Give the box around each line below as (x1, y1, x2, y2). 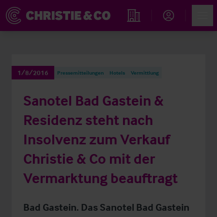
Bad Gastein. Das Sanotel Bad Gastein (23, 201, 189, 213)
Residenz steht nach (23, 111, 153, 129)
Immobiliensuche (125, 24, 181, 33)
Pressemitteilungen (57, 69, 104, 76)
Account (161, 23, 189, 32)
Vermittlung (131, 69, 159, 76)
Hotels (109, 69, 125, 76)
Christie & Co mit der (23, 150, 155, 168)
